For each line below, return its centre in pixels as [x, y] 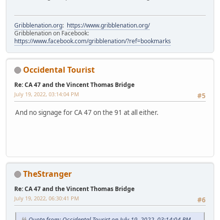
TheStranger [47, 174]
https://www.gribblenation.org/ [108, 25]
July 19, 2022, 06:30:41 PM [47, 198]
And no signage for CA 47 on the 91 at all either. [87, 112]
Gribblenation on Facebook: [52, 33]
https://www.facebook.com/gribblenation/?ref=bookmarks [93, 41]
